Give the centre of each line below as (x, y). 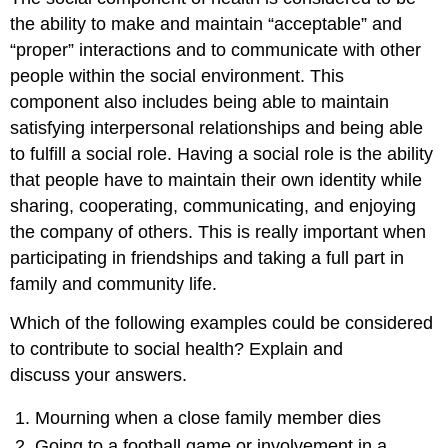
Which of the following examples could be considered (222, 323)
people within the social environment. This (177, 76)
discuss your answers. (99, 375)
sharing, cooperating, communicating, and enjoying (213, 206)
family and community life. (114, 284)
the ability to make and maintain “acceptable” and (206, 24)
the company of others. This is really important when (218, 232)
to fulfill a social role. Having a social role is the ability (222, 154)
